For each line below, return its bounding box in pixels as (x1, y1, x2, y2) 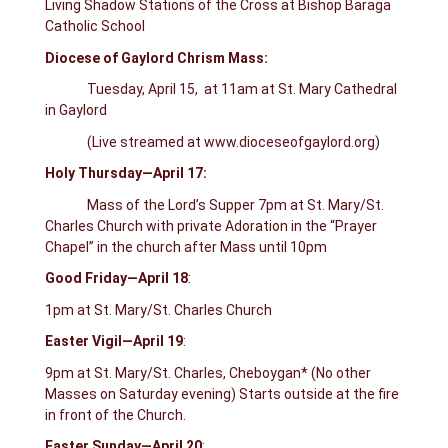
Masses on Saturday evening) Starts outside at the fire (44, 385, 399, 402)
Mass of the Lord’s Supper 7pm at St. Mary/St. (86, 196, 384, 213)
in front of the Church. (44, 406, 186, 423)
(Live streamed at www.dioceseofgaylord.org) (44, 133, 380, 150)
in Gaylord (44, 102, 128, 119)
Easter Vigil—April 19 (44, 333, 183, 350)
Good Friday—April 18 (44, 270, 188, 287)
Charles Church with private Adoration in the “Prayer (44, 217, 377, 234)
